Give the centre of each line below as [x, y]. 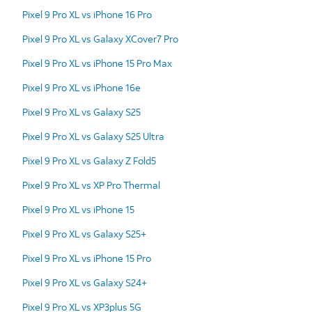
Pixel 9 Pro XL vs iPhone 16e [81, 87]
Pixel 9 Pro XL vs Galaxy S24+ [85, 282]
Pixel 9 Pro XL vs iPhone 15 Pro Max [97, 63]
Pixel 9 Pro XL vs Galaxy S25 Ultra [93, 136]
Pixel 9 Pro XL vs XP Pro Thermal [91, 185]
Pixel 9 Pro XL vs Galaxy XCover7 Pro [100, 38]
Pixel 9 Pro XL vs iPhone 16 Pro [87, 14]
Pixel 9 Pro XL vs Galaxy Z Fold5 [89, 160]
